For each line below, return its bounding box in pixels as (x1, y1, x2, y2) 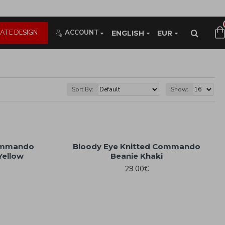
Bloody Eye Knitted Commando (73, 142, 201, 151)
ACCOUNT (65, 28, 99, 37)
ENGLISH (111, 28, 144, 38)
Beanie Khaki (110, 151, 163, 161)
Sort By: (72, 85, 93, 93)
